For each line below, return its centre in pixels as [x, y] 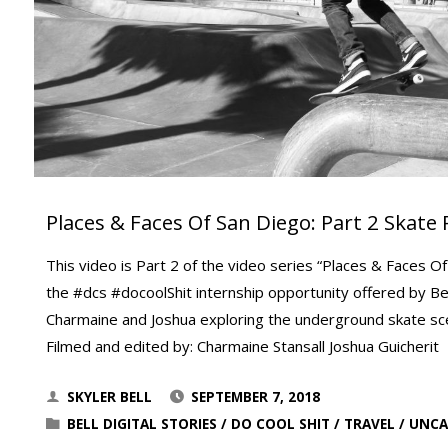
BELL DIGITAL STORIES [142, 423]
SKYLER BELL [110, 396]
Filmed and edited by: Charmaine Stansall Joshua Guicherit [242, 346]
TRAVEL [370, 423]
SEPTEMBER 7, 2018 [256, 396]
